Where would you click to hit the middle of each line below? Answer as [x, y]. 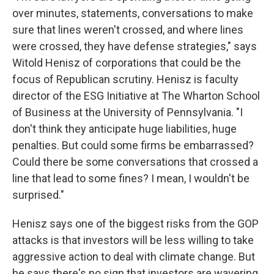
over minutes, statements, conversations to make [133, 13]
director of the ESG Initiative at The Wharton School [136, 96]
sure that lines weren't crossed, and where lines [128, 30]
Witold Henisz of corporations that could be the [127, 63]
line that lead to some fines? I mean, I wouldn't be [131, 179]
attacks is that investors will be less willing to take [133, 240]
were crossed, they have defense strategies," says [135, 46]
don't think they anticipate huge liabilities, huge [124, 129]
